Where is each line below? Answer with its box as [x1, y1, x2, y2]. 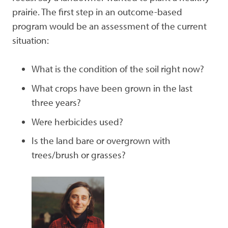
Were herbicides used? [32, 115, 124, 128]
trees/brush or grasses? [32, 149, 126, 161]
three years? [32, 96, 81, 108]
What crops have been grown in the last [32, 81, 193, 94]
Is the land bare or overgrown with [32, 134, 171, 147]
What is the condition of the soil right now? [32, 63, 205, 75]
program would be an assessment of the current [12, 19, 207, 32]
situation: [12, 34, 49, 46]
